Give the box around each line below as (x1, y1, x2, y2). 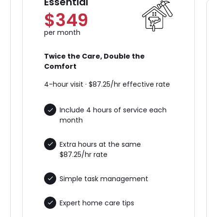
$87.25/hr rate (60, 150, 108, 160)
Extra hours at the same (60, 139, 141, 150)
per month (44, 28, 81, 38)
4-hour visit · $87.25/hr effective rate (44, 79, 170, 90)
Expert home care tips (60, 198, 135, 208)
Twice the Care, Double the (44, 51, 145, 62)
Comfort (44, 62, 77, 72)
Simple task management (60, 173, 149, 184)
